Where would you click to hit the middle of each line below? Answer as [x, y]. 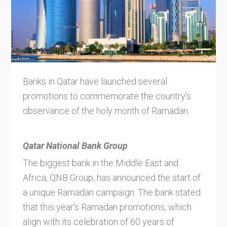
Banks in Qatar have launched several [95, 81]
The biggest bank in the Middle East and [100, 163]
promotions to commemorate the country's [107, 96]
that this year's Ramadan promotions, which [107, 207]
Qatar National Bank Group [75, 145]
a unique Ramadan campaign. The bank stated [111, 193]
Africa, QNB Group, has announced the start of [111, 178]
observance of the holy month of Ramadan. [107, 110]
